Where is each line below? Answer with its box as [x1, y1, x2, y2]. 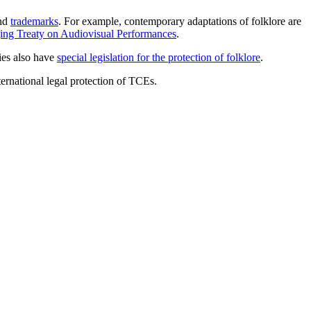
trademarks [10, 15, 58, 27]
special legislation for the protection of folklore [57, 51, 260, 63]
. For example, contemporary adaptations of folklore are [58, 15, 301, 27]
